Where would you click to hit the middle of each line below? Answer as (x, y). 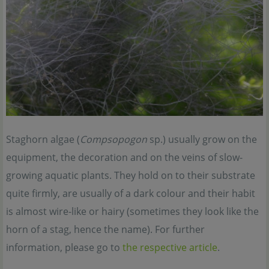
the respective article (170, 248)
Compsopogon (113, 140)
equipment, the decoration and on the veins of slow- (124, 158)
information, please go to (64, 248)
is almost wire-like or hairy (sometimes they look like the (132, 212)
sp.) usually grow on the (202, 140)
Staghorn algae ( (43, 140)
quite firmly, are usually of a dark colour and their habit (131, 194)
